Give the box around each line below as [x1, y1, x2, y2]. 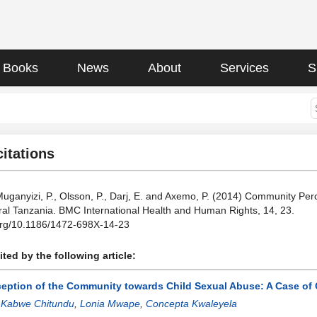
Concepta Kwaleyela [146, 298, 237, 309]
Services [220, 61, 269, 75]
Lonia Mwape [80, 298, 140, 309]
